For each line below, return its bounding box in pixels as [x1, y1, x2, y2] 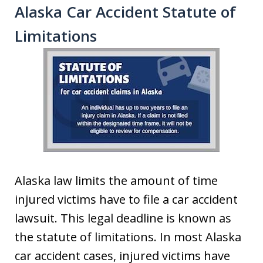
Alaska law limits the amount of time [15, 173, 218, 188]
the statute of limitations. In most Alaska [15, 229, 241, 245]
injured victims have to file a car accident [15, 191, 238, 207]
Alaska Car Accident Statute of [15, 1, 236, 22]
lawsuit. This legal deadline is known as [15, 210, 231, 226]
